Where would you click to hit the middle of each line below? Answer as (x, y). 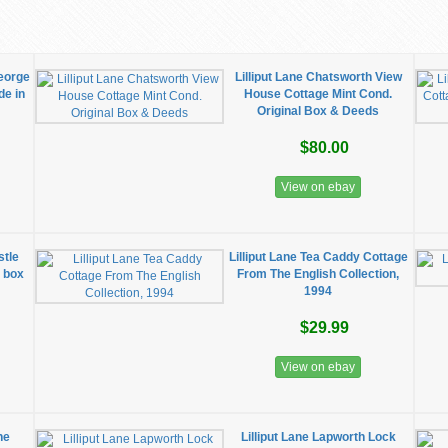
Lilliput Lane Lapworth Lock (318, 437)
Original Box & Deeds (318, 111)
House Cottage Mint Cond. (318, 94)
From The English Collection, (318, 274)
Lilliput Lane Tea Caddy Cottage (318, 257)
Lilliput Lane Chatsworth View (318, 77)
